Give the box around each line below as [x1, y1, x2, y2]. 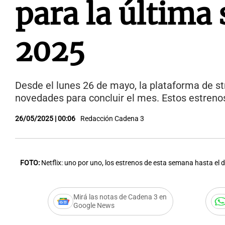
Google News [73, 201, 115, 210]
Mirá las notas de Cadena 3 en [73, 193, 167, 201]
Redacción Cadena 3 [80, 115, 144, 123]
